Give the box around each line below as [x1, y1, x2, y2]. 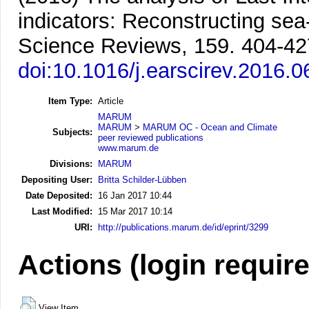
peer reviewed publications [98, 132, 203, 143]
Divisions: [50, 158, 92, 169]
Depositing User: [21, 174, 92, 185]
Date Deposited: [26, 190, 92, 201]
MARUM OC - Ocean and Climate [143, 121, 277, 132]
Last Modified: [32, 206, 92, 217]
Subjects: [52, 126, 92, 137]
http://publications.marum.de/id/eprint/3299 [98, 221, 268, 232]
